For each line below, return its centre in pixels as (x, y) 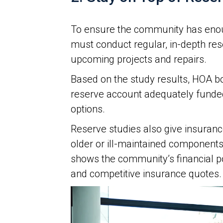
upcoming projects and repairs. (139, 59)
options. (88, 109)
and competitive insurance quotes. (146, 173)
